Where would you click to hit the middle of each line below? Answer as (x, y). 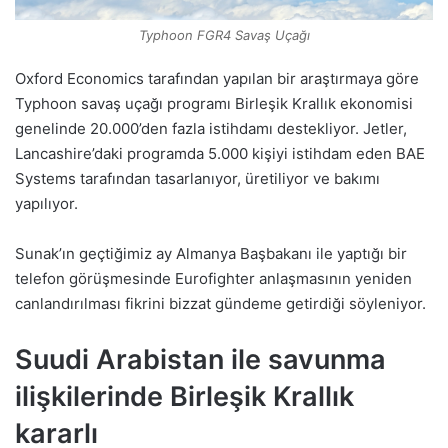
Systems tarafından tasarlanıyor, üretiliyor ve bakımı (197, 179)
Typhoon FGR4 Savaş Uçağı (224, 35)
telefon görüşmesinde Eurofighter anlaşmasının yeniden (213, 279)
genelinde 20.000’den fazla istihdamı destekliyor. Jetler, (211, 129)
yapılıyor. (46, 204)
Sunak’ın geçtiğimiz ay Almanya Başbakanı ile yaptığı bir (211, 254)
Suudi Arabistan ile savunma (200, 360)
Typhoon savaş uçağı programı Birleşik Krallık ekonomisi (214, 104)
